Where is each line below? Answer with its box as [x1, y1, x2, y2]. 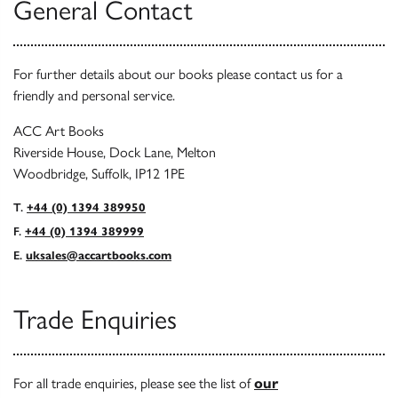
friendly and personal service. [13, 87, 175, 104]
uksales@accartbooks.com [26, 248, 171, 263]
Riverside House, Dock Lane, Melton [13, 144, 216, 161]
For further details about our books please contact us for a [13, 66, 343, 83]
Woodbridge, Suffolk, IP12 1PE [13, 165, 185, 182]
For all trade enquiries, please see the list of [13, 375, 254, 392]
